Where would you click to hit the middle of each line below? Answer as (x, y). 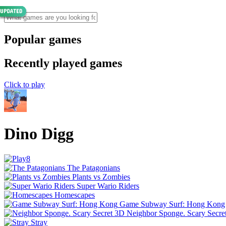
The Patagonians (94, 167)
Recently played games (63, 63)
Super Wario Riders (108, 186)
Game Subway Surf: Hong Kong (172, 204)
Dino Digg (39, 134)
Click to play (24, 84)
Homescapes (75, 195)
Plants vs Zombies (101, 177)
